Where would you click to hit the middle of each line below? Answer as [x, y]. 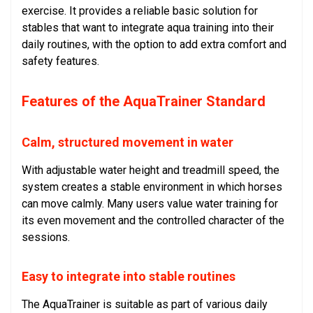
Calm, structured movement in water [128, 143]
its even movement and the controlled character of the [153, 221]
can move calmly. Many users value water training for [150, 204]
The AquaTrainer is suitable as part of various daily [145, 305]
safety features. [60, 61]
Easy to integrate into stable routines [129, 277]
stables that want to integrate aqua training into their [148, 28]
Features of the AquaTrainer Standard [144, 102]
